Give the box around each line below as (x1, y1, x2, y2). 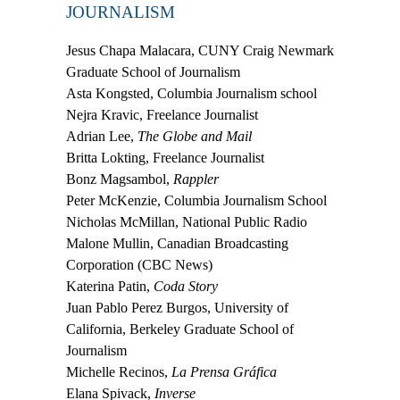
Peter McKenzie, (66, 193, 164, 209)
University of (214, 300, 288, 316)
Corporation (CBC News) (66, 257, 212, 273)
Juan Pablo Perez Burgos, (66, 300, 214, 316)
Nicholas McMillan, (66, 214, 179, 230)
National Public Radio (179, 214, 307, 230)
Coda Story (154, 279, 218, 295)
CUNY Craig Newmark (198, 43, 334, 59)
